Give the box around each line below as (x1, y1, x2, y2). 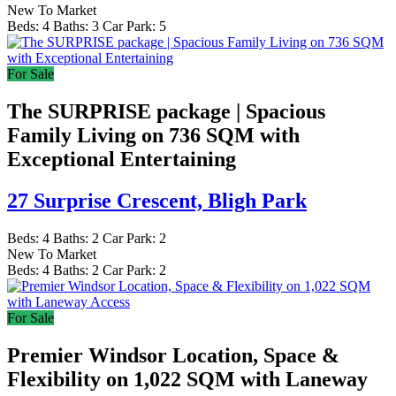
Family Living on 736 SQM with (7, 124, 300, 148)
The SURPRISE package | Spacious (7, 100, 325, 124)
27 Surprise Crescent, (7, 189, 208, 213)
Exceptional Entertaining (7, 148, 236, 171)
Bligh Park (208, 189, 307, 213)
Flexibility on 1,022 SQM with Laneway (7, 367, 368, 391)
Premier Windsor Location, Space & (7, 343, 339, 367)
